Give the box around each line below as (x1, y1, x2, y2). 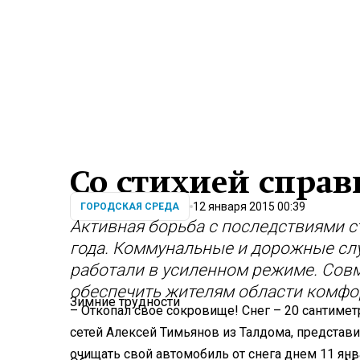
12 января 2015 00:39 (193, 199, 305, 213)
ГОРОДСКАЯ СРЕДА (80, 201, 179, 213)
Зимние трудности (70, 294, 180, 310)
